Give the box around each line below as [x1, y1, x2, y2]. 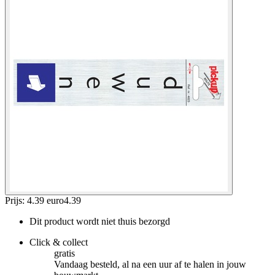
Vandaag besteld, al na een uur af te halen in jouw [54, 258, 246, 269]
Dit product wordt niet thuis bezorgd [29, 215, 170, 227]
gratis [54, 247, 75, 258]
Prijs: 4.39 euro [5, 195, 64, 206]
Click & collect [29, 236, 88, 247]
